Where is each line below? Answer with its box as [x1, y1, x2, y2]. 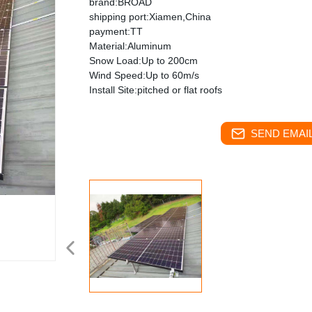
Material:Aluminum [89, 40, 171, 52]
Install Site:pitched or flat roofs [89, 84, 222, 95]
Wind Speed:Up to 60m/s [89, 70, 199, 81]
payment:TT [89, 26, 143, 37]
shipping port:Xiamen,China [89, 11, 211, 22]
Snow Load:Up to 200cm [89, 55, 198, 66]
